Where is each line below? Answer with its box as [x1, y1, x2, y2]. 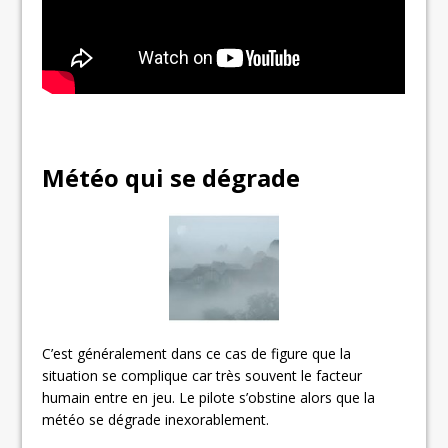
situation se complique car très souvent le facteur [42, 365, 363, 385]
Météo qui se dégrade [42, 160, 301, 194]
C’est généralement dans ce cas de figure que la [42, 343, 352, 363]
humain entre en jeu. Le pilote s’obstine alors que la [42, 387, 376, 407]
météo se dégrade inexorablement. [42, 409, 270, 429]
